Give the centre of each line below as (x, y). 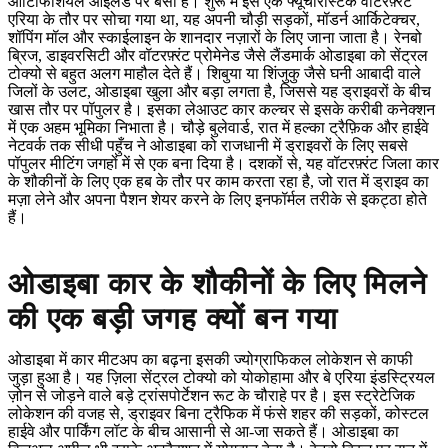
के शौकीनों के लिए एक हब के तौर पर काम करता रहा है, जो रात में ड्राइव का (218, 182)
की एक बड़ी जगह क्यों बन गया (173, 319)
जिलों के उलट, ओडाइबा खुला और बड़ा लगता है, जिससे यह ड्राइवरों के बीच (219, 92)
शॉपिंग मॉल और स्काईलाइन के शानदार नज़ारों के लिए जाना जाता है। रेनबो (215, 38)
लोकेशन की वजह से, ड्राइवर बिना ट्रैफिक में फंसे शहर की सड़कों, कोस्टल (218, 414)
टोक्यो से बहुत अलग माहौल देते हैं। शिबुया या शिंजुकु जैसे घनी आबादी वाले (214, 74)
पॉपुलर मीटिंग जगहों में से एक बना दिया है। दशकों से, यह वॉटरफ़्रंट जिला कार (223, 164)
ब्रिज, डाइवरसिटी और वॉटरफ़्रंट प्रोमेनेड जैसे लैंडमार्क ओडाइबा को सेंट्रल (218, 56)
